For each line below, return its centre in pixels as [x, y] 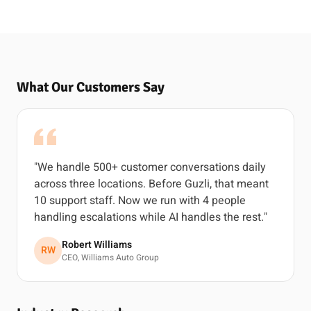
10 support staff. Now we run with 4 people [140, 201]
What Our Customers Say [91, 87]
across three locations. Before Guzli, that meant [151, 184]
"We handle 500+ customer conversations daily [150, 167]
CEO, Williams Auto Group [110, 258]
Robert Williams [97, 245]
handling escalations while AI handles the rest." [151, 217]
